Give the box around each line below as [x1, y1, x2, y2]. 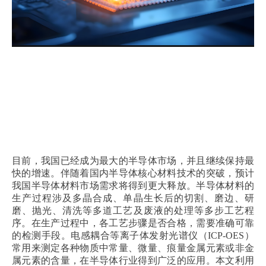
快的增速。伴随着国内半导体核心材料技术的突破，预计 [12, 168, 254, 178]
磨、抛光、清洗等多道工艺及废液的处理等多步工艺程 [12, 205, 254, 216]
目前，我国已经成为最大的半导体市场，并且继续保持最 [12, 156, 254, 166]
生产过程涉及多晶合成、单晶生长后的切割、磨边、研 [12, 193, 254, 203]
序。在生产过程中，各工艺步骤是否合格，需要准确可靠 [12, 218, 254, 228]
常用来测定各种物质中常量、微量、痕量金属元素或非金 [12, 243, 254, 253]
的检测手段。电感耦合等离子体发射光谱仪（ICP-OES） [12, 230, 254, 240]
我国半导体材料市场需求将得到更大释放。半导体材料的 [12, 180, 254, 191]
